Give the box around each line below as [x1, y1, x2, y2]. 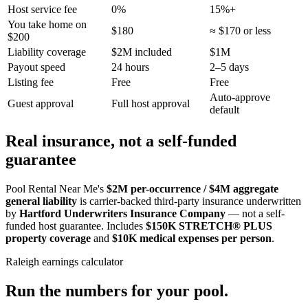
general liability [5, 195, 77, 208]
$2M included [111, 46, 172, 58]
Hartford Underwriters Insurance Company [19, 208, 225, 220]
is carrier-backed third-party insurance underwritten [80, 195, 301, 208]
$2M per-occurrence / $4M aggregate [107, 183, 278, 195]
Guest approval [8, 98, 74, 110]
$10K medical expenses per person [112, 232, 272, 245]
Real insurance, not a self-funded [5, 132, 236, 151]
